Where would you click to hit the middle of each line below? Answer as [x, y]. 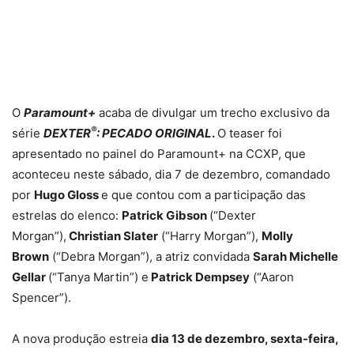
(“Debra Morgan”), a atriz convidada [151, 256]
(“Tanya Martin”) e [98, 277]
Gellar [30, 277]
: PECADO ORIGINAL [154, 133]
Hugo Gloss [68, 194]
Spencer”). [41, 297]
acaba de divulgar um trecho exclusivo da [213, 112]
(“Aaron [272, 277]
